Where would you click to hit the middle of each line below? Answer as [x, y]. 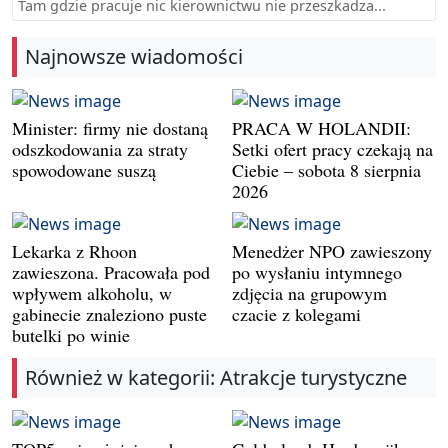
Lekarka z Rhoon [74, 250]
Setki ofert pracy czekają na [332, 148]
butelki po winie [71, 334]
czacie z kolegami [296, 313]
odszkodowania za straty [100, 148]
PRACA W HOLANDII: [321, 127]
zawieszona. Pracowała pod [111, 271]
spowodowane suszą [84, 169]
